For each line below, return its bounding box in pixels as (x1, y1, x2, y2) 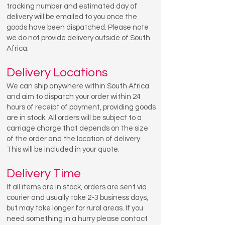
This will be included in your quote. (7, 146, 120, 153)
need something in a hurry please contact (7, 215, 148, 222)
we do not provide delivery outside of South (7, 34, 150, 42)
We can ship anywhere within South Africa (7, 82, 149, 90)
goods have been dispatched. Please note (7, 24, 149, 31)
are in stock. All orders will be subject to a (7, 114, 142, 122)
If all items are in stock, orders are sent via (7, 183, 147, 191)
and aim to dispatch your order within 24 (7, 93, 141, 100)
